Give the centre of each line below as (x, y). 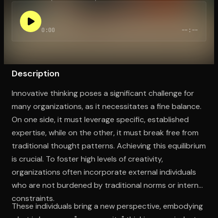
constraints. (33, 198)
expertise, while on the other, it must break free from (105, 132)
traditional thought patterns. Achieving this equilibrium (109, 145)
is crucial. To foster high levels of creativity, (87, 159)
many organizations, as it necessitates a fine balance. (107, 106)
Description (36, 73)
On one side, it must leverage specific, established (100, 119)
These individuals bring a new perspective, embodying (107, 206)
